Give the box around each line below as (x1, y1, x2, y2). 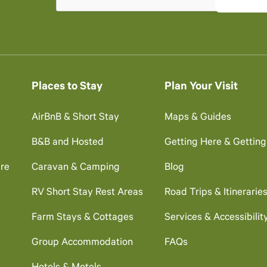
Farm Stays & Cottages (31, 212, 133, 224)
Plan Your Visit (164, 80, 238, 94)
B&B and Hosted (31, 137, 104, 149)
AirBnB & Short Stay (31, 112, 119, 124)
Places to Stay (31, 80, 103, 94)
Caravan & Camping (31, 162, 120, 174)
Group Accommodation (31, 237, 133, 249)
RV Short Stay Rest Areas (31, 187, 143, 199)
